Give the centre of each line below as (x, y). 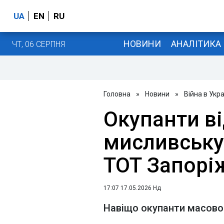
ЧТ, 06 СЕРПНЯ (38, 44)
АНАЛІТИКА (196, 43)
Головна (117, 94)
